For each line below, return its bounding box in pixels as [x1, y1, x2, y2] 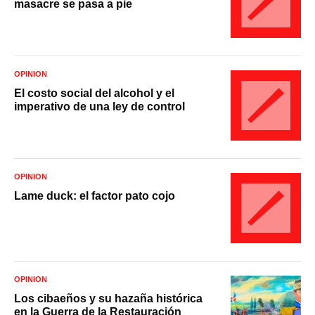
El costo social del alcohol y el [14, 86, 174, 99]
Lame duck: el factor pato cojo [14, 189, 175, 202]
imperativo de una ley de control [14, 100, 185, 112]
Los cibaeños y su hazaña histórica [14, 292, 202, 304]
